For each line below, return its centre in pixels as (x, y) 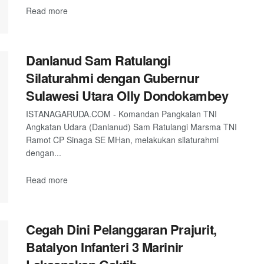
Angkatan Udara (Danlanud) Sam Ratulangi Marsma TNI (131, 126)
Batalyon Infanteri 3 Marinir (105, 247)
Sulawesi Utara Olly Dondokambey (127, 95)
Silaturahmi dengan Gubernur (113, 77)
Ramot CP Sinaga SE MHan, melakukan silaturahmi (122, 139)
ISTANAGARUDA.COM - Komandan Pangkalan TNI (121, 113)
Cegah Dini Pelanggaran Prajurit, (121, 230)
